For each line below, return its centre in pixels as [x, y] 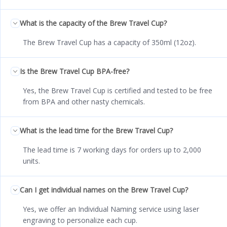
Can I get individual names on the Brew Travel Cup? [104, 190]
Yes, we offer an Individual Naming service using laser [111, 209]
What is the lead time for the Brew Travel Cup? [96, 131]
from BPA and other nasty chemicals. [84, 102]
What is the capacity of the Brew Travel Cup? [93, 23]
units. [31, 161]
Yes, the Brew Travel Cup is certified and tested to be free [118, 91]
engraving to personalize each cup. [80, 220]
